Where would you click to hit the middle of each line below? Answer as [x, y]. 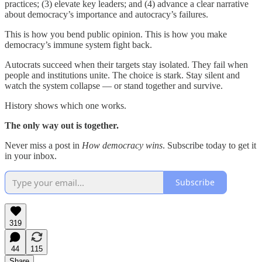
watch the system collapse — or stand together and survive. [114, 85]
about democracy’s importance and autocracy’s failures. [106, 14]
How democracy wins [122, 145]
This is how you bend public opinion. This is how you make [116, 34]
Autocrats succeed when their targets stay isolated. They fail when [126, 64]
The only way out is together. [62, 125]
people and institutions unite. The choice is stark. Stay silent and [122, 75]
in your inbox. [31, 156]
